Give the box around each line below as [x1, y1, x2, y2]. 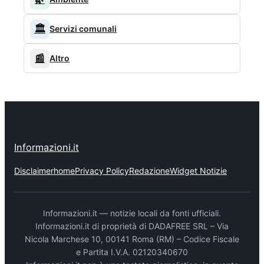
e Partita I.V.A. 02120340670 [76, 246, 188, 257]
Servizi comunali [49, 24, 117, 34]
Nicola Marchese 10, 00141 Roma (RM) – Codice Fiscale [25, 233, 239, 244]
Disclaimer [14, 165, 54, 176]
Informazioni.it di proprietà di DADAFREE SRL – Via [35, 220, 229, 231]
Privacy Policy [75, 165, 129, 176]
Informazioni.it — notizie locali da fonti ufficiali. [43, 207, 221, 218]
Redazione [129, 165, 170, 176]
